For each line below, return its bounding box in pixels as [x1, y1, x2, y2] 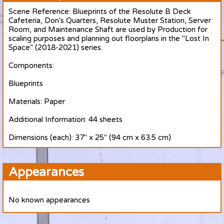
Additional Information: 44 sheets [8, 115, 122, 124]
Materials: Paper [8, 97, 65, 106]
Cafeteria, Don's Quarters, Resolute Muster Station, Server [8, 16, 211, 25]
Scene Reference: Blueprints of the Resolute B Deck [8, 7, 191, 16]
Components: [8, 61, 54, 70]
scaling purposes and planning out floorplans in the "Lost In [8, 34, 209, 43]
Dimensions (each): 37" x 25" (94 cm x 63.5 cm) [8, 133, 171, 142]
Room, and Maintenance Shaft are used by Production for [8, 25, 207, 34]
